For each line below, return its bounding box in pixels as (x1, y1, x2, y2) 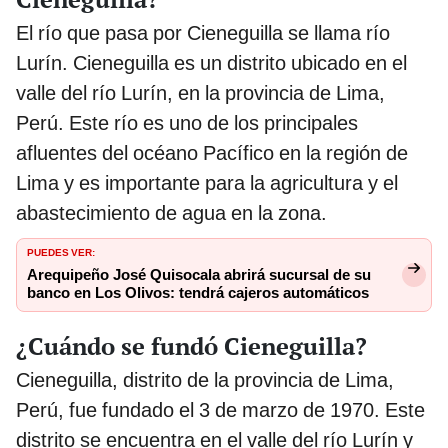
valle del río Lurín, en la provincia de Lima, (16, 80, 385, 105)
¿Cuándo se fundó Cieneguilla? (16, 329, 367, 362)
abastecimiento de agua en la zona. (16, 200, 327, 225)
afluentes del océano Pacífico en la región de (16, 140, 408, 165)
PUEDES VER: (27, 242, 95, 259)
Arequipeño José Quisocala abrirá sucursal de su (27, 265, 371, 284)
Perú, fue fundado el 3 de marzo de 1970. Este (16, 397, 425, 422)
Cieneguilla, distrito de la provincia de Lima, (16, 367, 394, 392)
